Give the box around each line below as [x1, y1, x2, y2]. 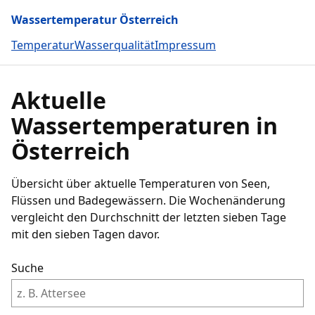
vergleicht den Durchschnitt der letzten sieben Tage [11, 210, 286, 225]
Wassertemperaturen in [11, 110, 278, 141]
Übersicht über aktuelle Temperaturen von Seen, [11, 176, 270, 191]
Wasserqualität [75, 37, 155, 53]
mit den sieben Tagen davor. [11, 226, 160, 242]
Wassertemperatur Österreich [11, 12, 179, 27]
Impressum [155, 37, 216, 53]
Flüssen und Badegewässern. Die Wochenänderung [11, 193, 285, 208]
